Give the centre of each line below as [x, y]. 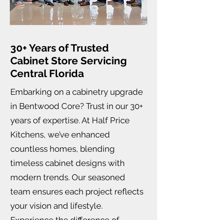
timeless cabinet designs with [68, 163]
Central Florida [47, 73]
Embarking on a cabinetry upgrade [77, 92]
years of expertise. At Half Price [70, 120]
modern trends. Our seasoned [68, 177]
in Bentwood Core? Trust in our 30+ [77, 106]
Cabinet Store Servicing [69, 60]
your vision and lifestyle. [56, 206]
